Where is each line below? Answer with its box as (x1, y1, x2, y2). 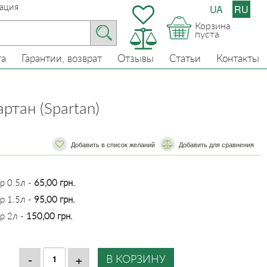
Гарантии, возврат (21, 52, 102, 64)
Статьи (169, 52, 201, 64)
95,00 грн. (34, 194, 75, 204)
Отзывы (117, 52, 154, 64)
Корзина (195, 20, 231, 31)
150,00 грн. (26, 210, 73, 221)
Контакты (216, 52, 259, 64)
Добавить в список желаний (71, 139, 155, 149)
